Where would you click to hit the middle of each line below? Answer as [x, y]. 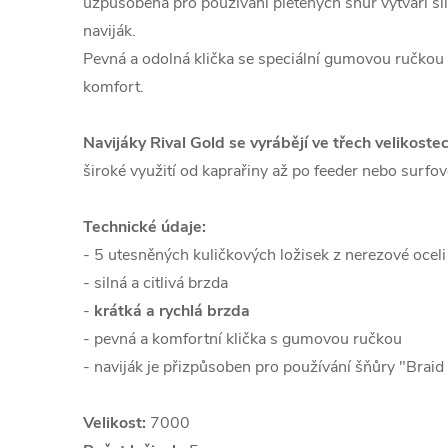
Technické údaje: [144, 227]
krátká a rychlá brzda [172, 311]
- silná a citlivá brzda [155, 283]
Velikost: [114, 423]
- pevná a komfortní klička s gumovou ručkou [242, 339]
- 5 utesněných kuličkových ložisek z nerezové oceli [264, 255]
